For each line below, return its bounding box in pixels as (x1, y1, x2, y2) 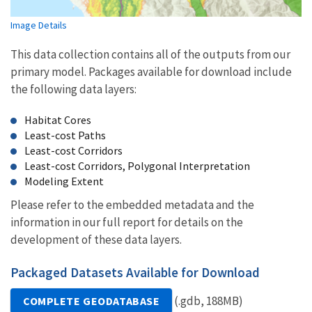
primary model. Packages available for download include (10, 63, 292, 79)
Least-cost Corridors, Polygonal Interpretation (24, 158, 250, 173)
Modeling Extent (24, 173, 104, 188)
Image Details (10, 18, 67, 31)
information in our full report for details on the (10, 214, 243, 230)
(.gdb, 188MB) (172, 292, 244, 309)
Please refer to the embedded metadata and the (10, 196, 254, 212)
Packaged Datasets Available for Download (10, 263, 260, 281)
